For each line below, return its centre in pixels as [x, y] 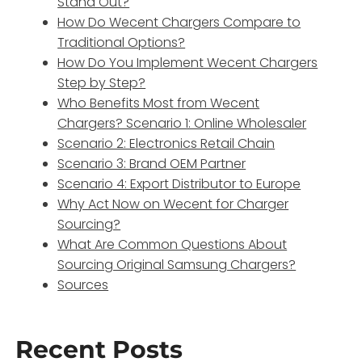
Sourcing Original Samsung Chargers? [177, 264]
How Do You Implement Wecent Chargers [188, 62]
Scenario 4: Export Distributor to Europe [179, 183]
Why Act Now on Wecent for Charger [173, 204]
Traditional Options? [122, 42]
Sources [83, 284]
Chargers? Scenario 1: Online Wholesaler [182, 123]
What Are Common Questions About [173, 244]
